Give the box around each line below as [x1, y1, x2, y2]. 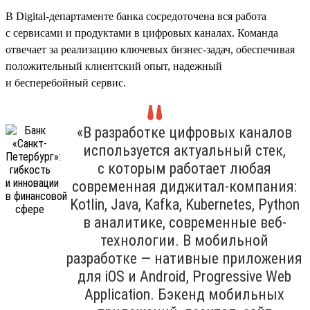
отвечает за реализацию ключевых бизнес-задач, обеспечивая [6, 43, 295, 55]
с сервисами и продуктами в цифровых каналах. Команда [6, 26, 278, 39]
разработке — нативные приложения [66, 249, 302, 267]
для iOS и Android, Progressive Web [77, 267, 291, 285]
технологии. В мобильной [100, 231, 268, 249]
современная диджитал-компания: [72, 177, 297, 195]
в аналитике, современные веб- [82, 213, 286, 231]
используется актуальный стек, [83, 141, 286, 159]
